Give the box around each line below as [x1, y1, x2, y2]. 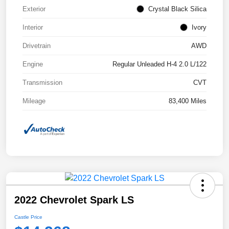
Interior [22, 23, 43, 31]
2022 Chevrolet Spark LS [14, 194, 134, 206]
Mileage [22, 97, 45, 105]
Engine [22, 60, 43, 68]
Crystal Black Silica [148, 5, 207, 13]
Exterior [22, 5, 45, 13]
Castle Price [14, 214, 42, 220]
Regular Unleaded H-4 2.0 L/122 [112, 60, 207, 68]
